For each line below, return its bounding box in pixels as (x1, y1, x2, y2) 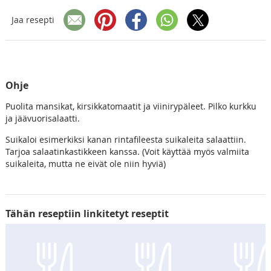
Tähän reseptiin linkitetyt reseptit (5, 206, 169, 220)
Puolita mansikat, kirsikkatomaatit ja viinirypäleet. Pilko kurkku (5, 100, 256, 112)
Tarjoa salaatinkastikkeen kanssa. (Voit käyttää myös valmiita (5, 145, 249, 157)
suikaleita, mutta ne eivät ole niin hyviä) (5, 157, 166, 169)
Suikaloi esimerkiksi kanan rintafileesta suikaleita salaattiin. (5, 133, 246, 145)
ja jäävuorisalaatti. (5, 112, 80, 124)
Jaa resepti (11, 14, 54, 26)
